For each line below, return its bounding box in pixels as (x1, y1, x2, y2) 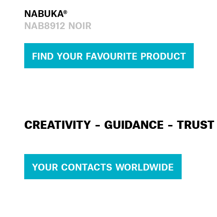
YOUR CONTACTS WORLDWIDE (32, 161, 174, 172)
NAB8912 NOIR (24, 20, 92, 31)
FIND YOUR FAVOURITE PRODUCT (32, 50, 186, 62)
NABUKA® (24, 8, 67, 19)
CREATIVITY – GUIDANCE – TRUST (24, 118, 215, 132)
